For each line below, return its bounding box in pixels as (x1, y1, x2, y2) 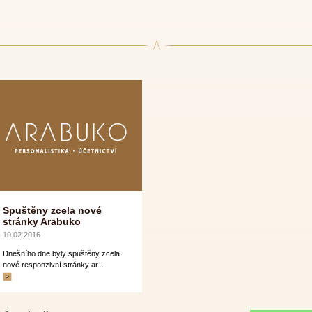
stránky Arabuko (3, 216, 81, 227)
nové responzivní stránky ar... (3, 260, 104, 269)
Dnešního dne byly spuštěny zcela (3, 249, 120, 258)
